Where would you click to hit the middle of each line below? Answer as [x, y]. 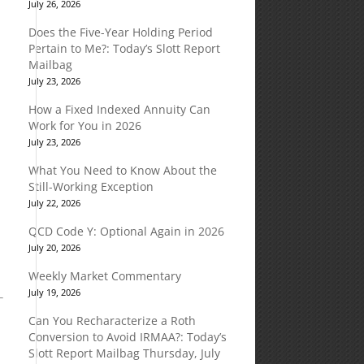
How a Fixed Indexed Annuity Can [119, 109]
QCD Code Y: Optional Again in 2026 [126, 231]
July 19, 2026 [54, 292]
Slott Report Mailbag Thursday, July [124, 353]
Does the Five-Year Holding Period [120, 32]
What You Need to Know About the [122, 170]
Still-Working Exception [91, 186]
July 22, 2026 [54, 203]
